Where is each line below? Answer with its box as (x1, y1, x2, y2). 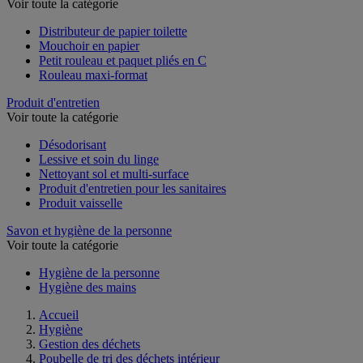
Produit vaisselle (39, 195, 122, 210)
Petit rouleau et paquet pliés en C (39, 53, 207, 67)
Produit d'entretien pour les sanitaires (39, 181, 226, 195)
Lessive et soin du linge (39, 152, 159, 166)
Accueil (39, 307, 79, 322)
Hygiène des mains (39, 280, 136, 294)
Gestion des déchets (39, 336, 140, 351)
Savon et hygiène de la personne (6, 223, 172, 237)
